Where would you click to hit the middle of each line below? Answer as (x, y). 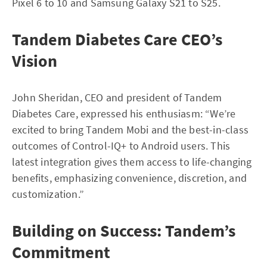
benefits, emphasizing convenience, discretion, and (130, 178)
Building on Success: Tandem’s (124, 231)
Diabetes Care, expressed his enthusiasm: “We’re (124, 114)
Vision (35, 61)
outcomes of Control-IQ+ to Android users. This (121, 146)
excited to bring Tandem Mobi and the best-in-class (131, 130)
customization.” (48, 194)
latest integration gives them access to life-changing (132, 162)
